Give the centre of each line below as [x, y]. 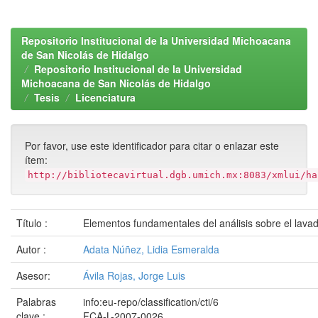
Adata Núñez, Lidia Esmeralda [151, 249]
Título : [33, 223]
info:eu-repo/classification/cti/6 [151, 302]
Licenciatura [105, 97]
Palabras [36, 302]
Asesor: [35, 275]
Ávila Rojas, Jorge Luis [134, 275]
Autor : [33, 249]
